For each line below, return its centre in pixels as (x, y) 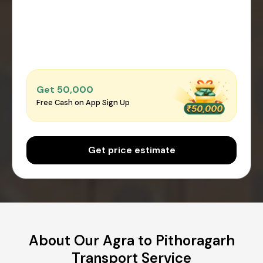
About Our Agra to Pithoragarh (131, 240)
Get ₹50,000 (65, 90)
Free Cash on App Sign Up (83, 103)
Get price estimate (131, 150)
